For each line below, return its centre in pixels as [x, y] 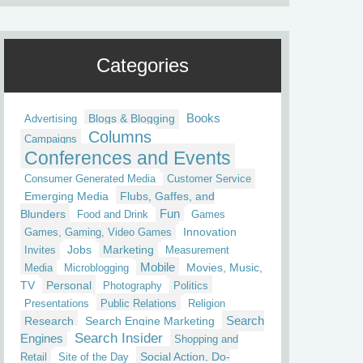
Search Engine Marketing [150, 321]
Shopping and [206, 339]
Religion [207, 303]
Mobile [158, 267]
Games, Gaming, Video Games [98, 232]
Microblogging [96, 268]
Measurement [197, 250]
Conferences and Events [128, 158]
